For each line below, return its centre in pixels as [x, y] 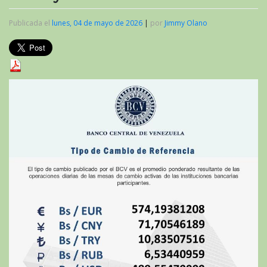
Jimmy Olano [186, 23]
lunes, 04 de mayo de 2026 [97, 23]
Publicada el [30, 23]
